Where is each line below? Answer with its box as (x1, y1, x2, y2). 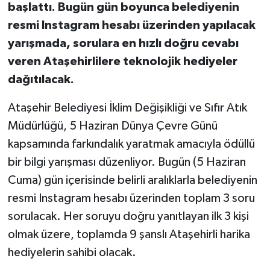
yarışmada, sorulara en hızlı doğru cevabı (7, 37, 239, 49)
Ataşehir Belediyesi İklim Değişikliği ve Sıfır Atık (7, 101, 247, 114)
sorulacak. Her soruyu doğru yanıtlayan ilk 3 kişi (7, 210, 249, 222)
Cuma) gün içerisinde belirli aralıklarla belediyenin (7, 174, 257, 186)
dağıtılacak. (7, 73, 74, 86)
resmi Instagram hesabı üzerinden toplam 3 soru (7, 192, 255, 204)
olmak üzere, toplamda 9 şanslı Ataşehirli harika (7, 228, 250, 240)
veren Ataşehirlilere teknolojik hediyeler (7, 55, 237, 67)
